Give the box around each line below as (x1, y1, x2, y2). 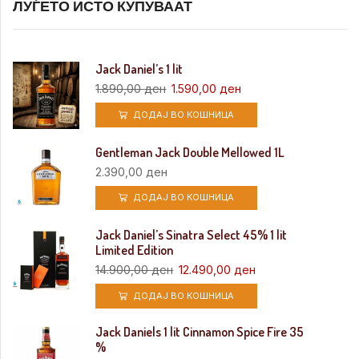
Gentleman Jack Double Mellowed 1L (95, 143, 285, 160)
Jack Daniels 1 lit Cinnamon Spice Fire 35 (95, 323, 305, 340)
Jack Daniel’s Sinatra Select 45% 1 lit (95, 227, 288, 243)
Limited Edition (95, 242, 174, 258)
